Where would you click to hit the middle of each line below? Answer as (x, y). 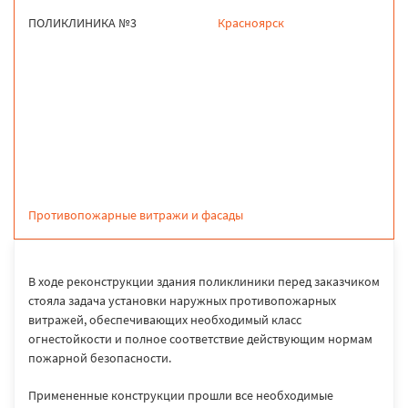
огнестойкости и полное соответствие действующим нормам (200, 339)
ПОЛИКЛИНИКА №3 (82, 23)
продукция (93, 127)
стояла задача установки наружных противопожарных (182, 301)
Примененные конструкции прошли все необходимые (181, 395)
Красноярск (251, 23)
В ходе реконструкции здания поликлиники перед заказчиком (204, 281)
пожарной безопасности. (100, 358)
